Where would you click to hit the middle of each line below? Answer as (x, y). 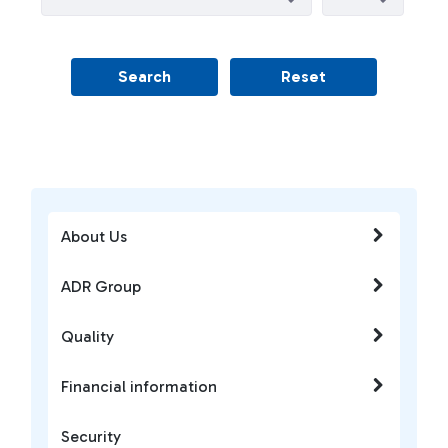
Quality (87, 336)
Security (91, 436)
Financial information (139, 386)
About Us (94, 236)
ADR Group (101, 286)
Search (144, 76)
